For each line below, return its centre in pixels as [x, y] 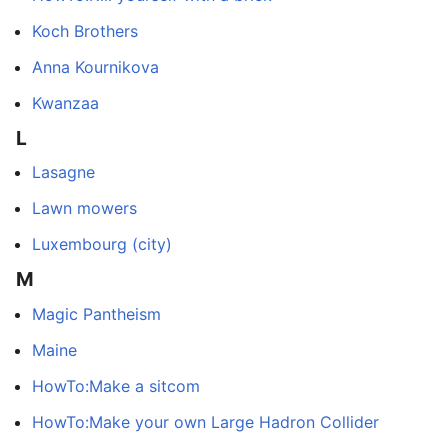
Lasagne [63, 172]
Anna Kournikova [95, 67]
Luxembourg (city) [102, 244]
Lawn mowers [84, 208]
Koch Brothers [85, 31]
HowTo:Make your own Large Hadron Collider [205, 421]
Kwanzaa [65, 103]
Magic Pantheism [96, 313]
